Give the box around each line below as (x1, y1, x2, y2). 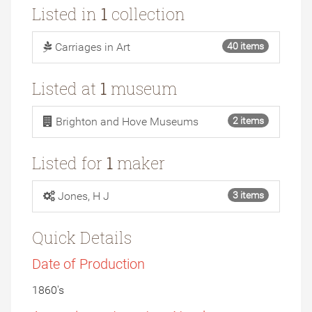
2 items (233, 115, 264, 127)
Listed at (32, 78, 100, 100)
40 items (227, 40, 264, 52)
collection (107, 3, 185, 25)
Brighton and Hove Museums (56, 115, 198, 129)
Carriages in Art (55, 40, 130, 54)
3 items (233, 189, 264, 201)
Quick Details (32, 227, 132, 249)
